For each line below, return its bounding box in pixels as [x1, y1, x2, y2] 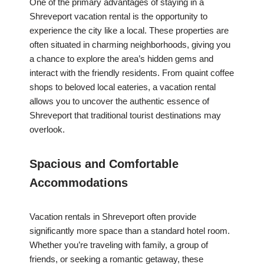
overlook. [29, 124, 65, 135]
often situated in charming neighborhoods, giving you [29, 39, 230, 50]
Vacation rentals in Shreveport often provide [29, 212, 196, 222]
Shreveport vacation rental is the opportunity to [29, 11, 207, 22]
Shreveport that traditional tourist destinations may [29, 110, 221, 121]
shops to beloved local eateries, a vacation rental [29, 82, 216, 93]
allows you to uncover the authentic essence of [29, 96, 209, 107]
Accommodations [29, 176, 128, 190]
